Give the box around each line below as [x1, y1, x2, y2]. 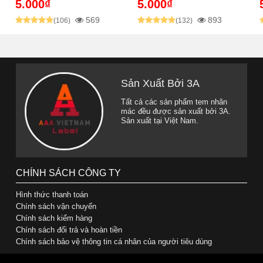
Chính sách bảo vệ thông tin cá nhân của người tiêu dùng [16, 237, 213, 246]
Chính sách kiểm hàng [16, 213, 93, 222]
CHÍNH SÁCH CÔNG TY [16, 167, 122, 178]
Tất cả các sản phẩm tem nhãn [121, 97, 228, 106]
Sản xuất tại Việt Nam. [121, 116, 199, 125]
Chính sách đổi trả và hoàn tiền [16, 225, 123, 234]
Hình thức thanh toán [16, 190, 89, 199]
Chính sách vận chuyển [16, 201, 97, 211]
